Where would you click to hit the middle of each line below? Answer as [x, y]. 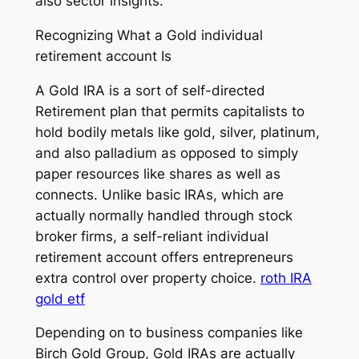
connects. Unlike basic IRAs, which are [159, 194]
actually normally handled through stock [163, 215]
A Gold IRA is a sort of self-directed [150, 90]
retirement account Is [103, 56]
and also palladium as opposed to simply [166, 153]
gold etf [60, 298]
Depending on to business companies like [169, 333]
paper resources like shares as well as [157, 173]
